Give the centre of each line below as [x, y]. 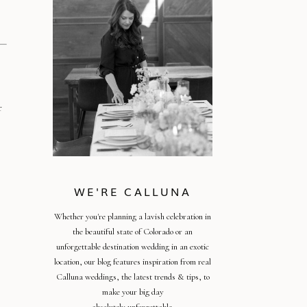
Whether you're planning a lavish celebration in [133, 217]
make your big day [133, 292]
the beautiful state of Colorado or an [133, 232]
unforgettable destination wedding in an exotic [133, 247]
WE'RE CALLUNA [133, 191]
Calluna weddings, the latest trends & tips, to [133, 277]
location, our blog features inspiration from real [133, 262]
